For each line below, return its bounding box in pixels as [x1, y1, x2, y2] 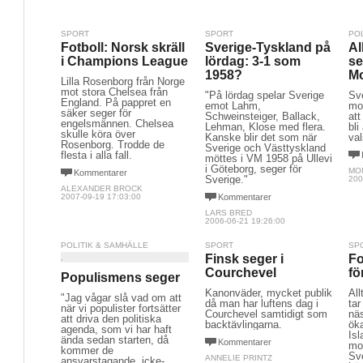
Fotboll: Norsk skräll [61, 41, 185, 54]
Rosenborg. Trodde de [61, 139, 164, 151]
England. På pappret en [61, 96, 171, 109]
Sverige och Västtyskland [204, 142, 326, 154]
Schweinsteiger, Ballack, [204, 110, 320, 122]
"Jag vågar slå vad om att [61, 292, 181, 304]
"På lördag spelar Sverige [204, 89, 324, 101]
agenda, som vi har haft [61, 323, 172, 335]
